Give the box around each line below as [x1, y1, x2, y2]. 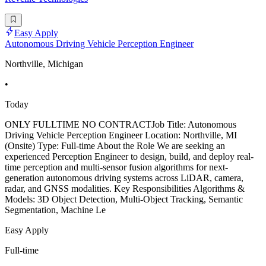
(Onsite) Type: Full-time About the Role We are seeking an [5, 141, 225, 151]
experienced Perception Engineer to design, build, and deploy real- [5, 151, 254, 162]
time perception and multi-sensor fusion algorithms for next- [5, 162, 228, 173]
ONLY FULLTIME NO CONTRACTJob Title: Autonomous [5, 119, 236, 130]
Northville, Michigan [5, 59, 83, 69]
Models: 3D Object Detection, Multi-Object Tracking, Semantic [5, 194, 243, 205]
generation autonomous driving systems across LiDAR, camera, [5, 173, 243, 183]
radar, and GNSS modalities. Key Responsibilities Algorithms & [5, 183, 245, 194]
